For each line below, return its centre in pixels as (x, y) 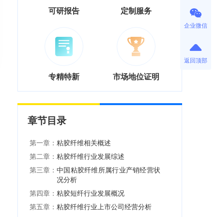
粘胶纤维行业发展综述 (91, 156)
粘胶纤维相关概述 (84, 143)
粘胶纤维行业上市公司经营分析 (104, 207)
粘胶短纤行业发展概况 (91, 193)
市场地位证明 (136, 77)
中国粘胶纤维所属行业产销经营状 (108, 170)
